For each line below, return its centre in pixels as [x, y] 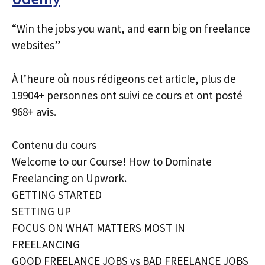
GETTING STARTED [57, 195]
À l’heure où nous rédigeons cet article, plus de [124, 78]
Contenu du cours [54, 145]
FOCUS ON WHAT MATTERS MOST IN [98, 228]
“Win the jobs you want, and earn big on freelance [131, 28]
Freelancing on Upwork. [69, 178]
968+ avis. [34, 112]
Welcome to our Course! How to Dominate [112, 161]
